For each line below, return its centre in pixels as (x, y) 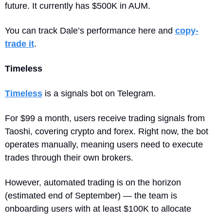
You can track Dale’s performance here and (90, 30)
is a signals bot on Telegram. (100, 93)
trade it (19, 44)
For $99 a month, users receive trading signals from (105, 118)
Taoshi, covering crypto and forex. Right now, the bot (107, 131)
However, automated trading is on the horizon (93, 182)
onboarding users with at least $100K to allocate (98, 209)
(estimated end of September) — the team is (91, 195)
